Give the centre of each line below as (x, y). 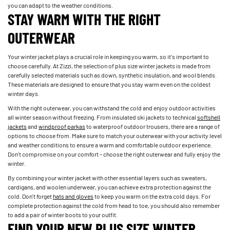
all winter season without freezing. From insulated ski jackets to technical (102, 117)
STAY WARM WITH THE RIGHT (84, 19)
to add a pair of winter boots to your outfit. (63, 214)
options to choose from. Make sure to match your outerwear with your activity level (115, 135)
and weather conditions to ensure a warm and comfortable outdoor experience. (110, 145)
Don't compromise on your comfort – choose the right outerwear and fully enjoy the (114, 154)
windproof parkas (62, 126)
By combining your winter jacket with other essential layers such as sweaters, (107, 177)
